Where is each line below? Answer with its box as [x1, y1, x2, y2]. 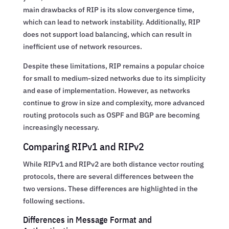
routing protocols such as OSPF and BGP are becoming [22, 110, 200, 120]
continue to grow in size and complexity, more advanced [22, 98, 204, 107]
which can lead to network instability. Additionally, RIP [22, 17, 200, 27]
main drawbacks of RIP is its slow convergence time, [22, 5, 194, 14]
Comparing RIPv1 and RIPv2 [22, 139, 144, 153]
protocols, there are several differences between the [22, 171, 194, 181]
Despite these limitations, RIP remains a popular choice [22, 61, 204, 71]
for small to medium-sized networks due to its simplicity [22, 73, 205, 83]
